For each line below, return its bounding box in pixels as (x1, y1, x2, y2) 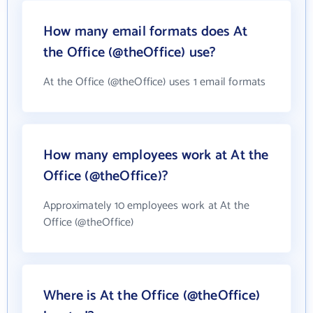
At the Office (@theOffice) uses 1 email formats (43, 73, 266, 92)
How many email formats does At (43, 20, 247, 43)
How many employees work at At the (43, 144, 269, 167)
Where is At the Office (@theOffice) (43, 284, 261, 307)
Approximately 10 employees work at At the (43, 196, 250, 215)
